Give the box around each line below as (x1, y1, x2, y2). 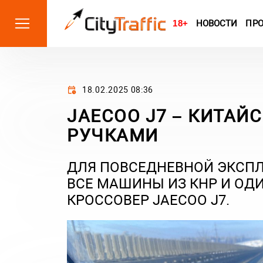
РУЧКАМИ (67, 125, 159, 146)
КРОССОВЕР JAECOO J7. (67, 192, 230, 208)
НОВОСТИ (195, 18, 238, 29)
